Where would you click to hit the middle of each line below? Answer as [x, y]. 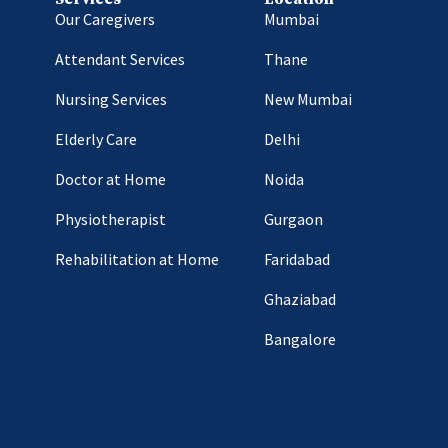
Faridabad [296, 259]
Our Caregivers [104, 19]
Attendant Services [119, 59]
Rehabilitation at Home [136, 259]
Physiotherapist [110, 219]
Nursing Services [110, 99]
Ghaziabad [299, 299]
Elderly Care [95, 139]
